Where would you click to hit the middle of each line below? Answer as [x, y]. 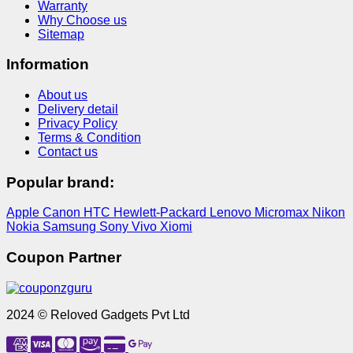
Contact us [68, 152]
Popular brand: [60, 182]
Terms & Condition [89, 138]
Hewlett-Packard [162, 213]
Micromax [283, 213]
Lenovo [232, 213]
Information [48, 65]
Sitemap [61, 34]
